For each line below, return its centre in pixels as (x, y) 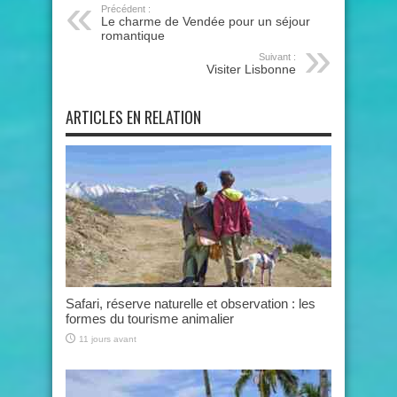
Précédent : (126, 8)
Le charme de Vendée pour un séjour (206, 21)
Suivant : (277, 56)
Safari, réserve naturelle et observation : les (191, 303)
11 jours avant (108, 339)
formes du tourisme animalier (150, 318)
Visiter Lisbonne (251, 69)
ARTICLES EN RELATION (133, 117)
